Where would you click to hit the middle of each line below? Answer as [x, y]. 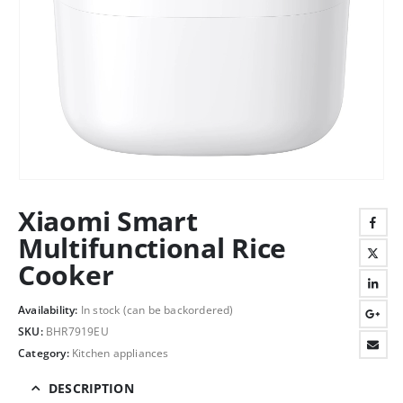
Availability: [49, 310]
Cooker [66, 274]
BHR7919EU [77, 332]
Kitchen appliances [121, 353]
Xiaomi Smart [108, 220]
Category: [45, 353]
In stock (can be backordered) [157, 310]
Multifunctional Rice [152, 247]
